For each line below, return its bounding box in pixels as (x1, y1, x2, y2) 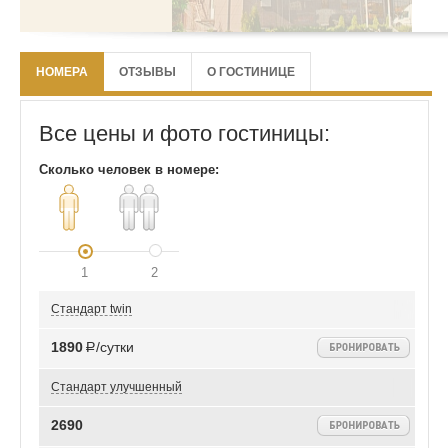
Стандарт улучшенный (51, 380, 182, 394)
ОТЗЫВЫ (119, 64, 176, 78)
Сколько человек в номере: (39, 162, 219, 178)
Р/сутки (85, 342, 134, 353)
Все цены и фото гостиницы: (39, 121, 330, 147)
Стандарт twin (51, 302, 132, 316)
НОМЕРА (36, 64, 88, 78)
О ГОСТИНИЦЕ (207, 64, 295, 78)
